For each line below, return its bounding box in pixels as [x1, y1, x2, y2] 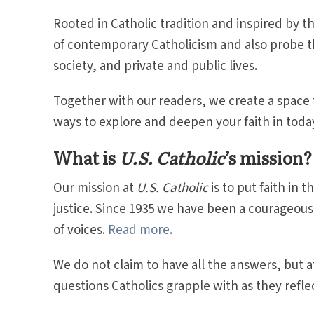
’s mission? [224, 145, 312, 170]
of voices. [53, 221, 108, 240]
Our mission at [53, 179, 137, 198]
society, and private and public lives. [53, 57, 260, 76]
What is [53, 145, 119, 170]
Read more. [107, 221, 172, 240]
